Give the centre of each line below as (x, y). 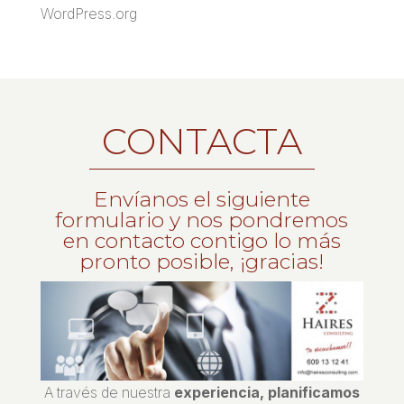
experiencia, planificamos (266, 393)
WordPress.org (88, 14)
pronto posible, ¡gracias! (202, 262)
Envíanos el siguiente (202, 200)
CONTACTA (202, 142)
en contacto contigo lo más (202, 241)
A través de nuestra (109, 393)
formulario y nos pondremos (202, 220)
